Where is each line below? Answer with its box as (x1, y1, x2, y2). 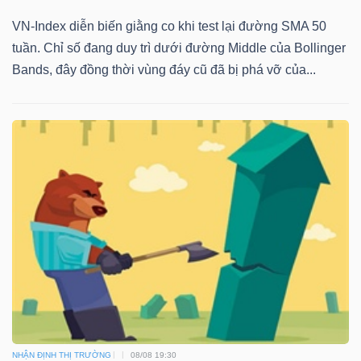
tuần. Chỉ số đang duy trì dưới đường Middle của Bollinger (12, 41, 346, 56)
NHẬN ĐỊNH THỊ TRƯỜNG (12, 350, 111, 359)
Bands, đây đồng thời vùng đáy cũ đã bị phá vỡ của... (12, 63, 316, 77)
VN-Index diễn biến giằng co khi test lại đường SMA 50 (12, 19, 326, 34)
